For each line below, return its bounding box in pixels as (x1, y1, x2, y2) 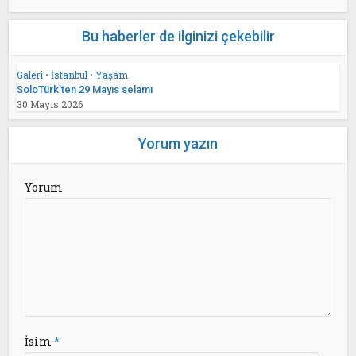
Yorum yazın (138, 135, 218, 152)
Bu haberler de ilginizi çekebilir (81, 28, 275, 44)
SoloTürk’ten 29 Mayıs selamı (17, 83, 153, 95)
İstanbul (51, 68, 88, 81)
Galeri (17, 68, 44, 81)
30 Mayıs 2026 (17, 98, 83, 110)
